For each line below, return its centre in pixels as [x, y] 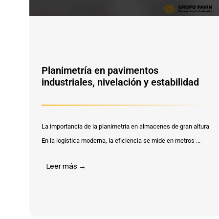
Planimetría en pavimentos [100, 70]
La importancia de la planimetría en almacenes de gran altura [125, 126]
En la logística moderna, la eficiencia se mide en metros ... [121, 141]
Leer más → [66, 166]
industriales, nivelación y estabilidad [120, 82]
